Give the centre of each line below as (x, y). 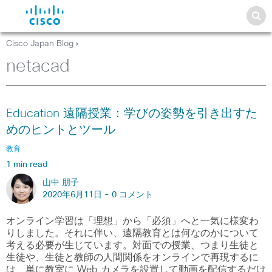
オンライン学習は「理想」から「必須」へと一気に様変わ (132, 221)
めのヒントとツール (61, 130)
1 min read (27, 165)
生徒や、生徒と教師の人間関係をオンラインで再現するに (132, 257)
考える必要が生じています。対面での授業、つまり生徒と (132, 245)
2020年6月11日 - (77, 195)
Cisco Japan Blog (40, 44)
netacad (38, 66)
